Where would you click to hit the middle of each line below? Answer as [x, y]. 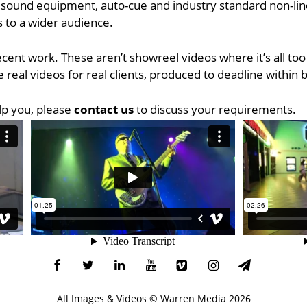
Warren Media [193, 299]
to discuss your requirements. [215, 109]
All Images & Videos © [108, 299]
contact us [104, 109]
